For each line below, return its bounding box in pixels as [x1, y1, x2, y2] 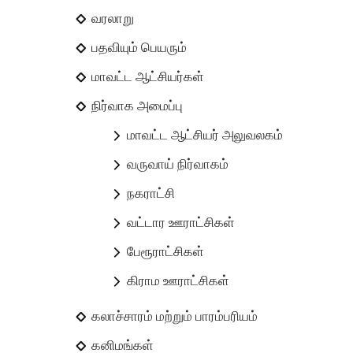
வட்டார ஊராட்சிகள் [127, 213, 236, 232]
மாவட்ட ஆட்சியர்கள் [91, 67, 205, 87]
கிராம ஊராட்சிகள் [127, 271, 230, 291]
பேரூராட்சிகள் [127, 242, 205, 262]
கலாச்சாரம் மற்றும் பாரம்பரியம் [91, 307, 258, 326]
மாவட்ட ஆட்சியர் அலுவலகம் [127, 125, 284, 145]
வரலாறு [91, 9, 135, 28]
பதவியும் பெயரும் [91, 38, 188, 58]
